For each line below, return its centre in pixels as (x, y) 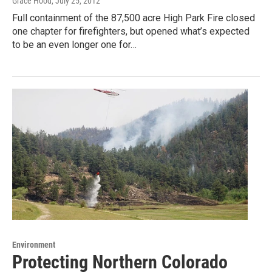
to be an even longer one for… (74, 44)
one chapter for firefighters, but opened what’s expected (131, 31)
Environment (34, 244)
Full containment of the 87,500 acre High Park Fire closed (134, 18)
